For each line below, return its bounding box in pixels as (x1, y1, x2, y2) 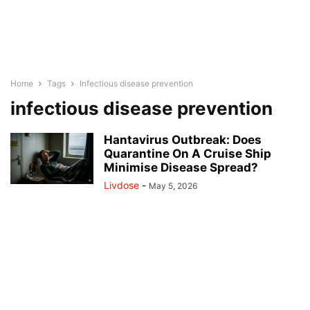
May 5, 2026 (149, 181, 197, 191)
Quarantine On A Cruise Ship (104, 147, 271, 161)
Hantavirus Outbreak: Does (104, 133, 262, 147)
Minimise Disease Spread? (104, 161, 258, 174)
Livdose (104, 179, 139, 191)
